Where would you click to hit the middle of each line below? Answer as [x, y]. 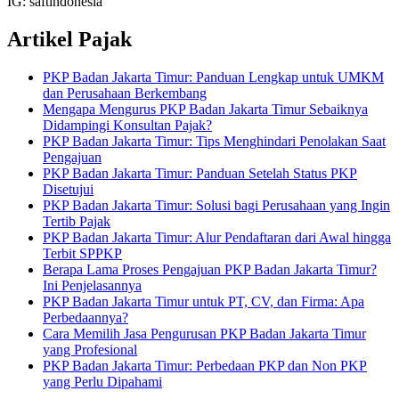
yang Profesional [90, 349]
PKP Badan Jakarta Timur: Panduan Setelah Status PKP [200, 173]
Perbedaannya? [85, 317]
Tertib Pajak [77, 221]
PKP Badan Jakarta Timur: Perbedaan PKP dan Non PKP [205, 365]
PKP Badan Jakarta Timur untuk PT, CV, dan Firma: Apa [204, 301]
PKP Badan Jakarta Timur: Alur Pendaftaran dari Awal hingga [217, 237]
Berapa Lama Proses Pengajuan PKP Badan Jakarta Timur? [210, 269]
